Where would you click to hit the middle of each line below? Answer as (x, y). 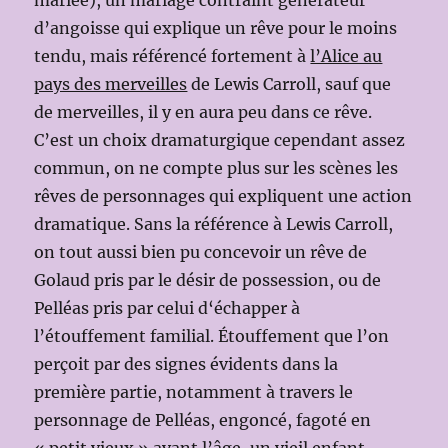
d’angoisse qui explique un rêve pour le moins (216, 27)
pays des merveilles (111, 83)
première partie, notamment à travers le (194, 391)
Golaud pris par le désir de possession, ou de (208, 279)
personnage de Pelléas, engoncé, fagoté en (203, 419)
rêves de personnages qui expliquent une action (223, 195)
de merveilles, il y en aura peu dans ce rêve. (203, 111)
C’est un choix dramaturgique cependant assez (220, 139)
